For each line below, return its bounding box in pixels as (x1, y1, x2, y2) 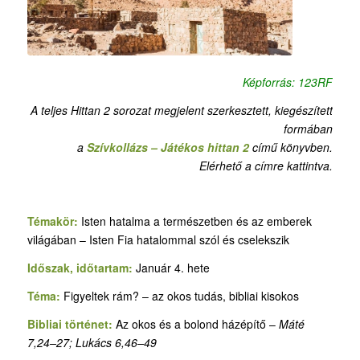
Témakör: (27, 213, 78, 230)
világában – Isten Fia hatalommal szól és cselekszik (27, 231, 289, 248)
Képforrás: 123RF (243, 73, 333, 90)
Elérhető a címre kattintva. (199, 157, 333, 174)
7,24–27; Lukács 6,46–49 (27, 333, 157, 350)
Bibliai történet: (27, 315, 116, 332)
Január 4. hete (132, 260, 210, 276)
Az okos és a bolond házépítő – (115, 315, 279, 332)
